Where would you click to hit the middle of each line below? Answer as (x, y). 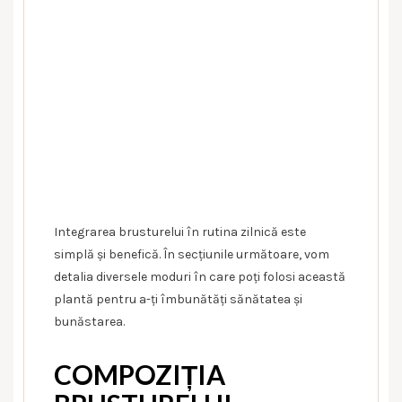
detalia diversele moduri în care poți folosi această (200, 276)
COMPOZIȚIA (140, 374)
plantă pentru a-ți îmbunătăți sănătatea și (178, 299)
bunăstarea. (89, 321)
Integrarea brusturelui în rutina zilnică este (180, 232)
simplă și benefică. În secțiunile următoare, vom (192, 254)
